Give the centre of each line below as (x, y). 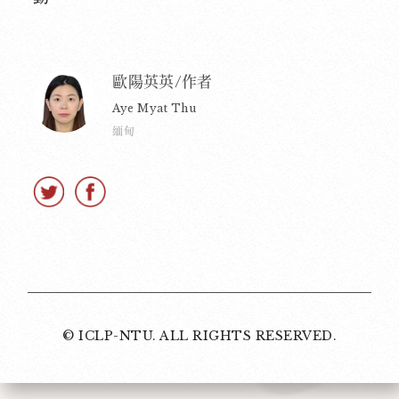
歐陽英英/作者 (163, 82)
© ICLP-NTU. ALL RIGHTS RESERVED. (199, 336)
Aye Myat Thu (155, 108)
